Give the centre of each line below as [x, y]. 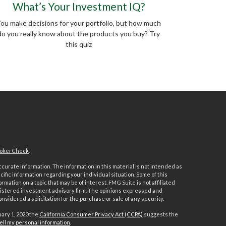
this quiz [79, 44]
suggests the [160, 214]
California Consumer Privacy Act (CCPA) [91, 214]
